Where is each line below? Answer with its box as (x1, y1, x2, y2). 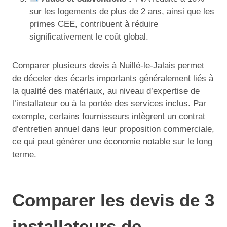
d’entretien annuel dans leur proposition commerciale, (12, 124, 214, 134)
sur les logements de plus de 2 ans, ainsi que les (29, 6, 214, 16)
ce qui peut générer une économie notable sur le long (12, 136, 212, 146)
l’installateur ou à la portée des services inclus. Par (12, 98, 206, 108)
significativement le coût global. (29, 31, 148, 42)
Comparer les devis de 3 (12, 190, 214, 210)
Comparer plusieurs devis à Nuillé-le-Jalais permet (12, 60, 204, 70)
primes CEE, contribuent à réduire (29, 19, 158, 29)
